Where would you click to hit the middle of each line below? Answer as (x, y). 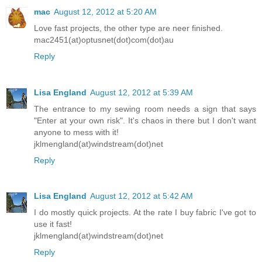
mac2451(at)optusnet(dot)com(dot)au (104, 39)
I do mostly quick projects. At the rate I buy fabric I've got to (145, 213)
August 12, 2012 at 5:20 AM (105, 11)
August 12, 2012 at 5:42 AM (142, 196)
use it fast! (53, 224)
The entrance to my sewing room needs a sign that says (145, 108)
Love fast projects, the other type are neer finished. (128, 28)
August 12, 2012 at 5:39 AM (142, 92)
